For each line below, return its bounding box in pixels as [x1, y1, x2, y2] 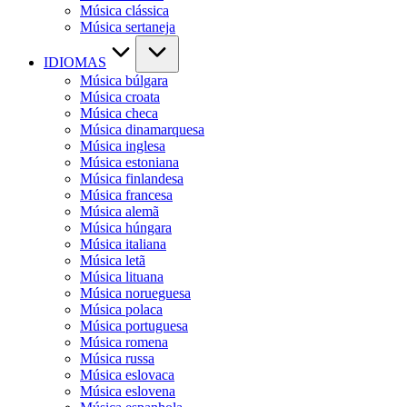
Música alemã [80, 203, 159, 219]
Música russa [80, 351, 154, 366]
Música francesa [80, 187, 173, 203]
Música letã [80, 253, 145, 268]
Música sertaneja [80, 19, 175, 35]
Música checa [80, 105, 158, 121]
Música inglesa [80, 138, 165, 154]
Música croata [80, 89, 160, 104]
